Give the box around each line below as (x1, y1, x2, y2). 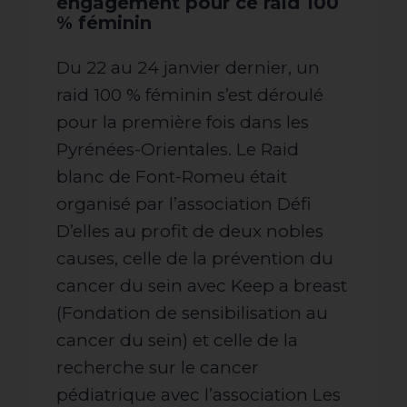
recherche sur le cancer (56, 357, 259, 379)
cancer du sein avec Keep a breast (56, 275, 347, 297)
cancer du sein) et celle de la (56, 330, 298, 352)
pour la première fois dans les (56, 112, 309, 134)
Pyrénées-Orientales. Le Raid (56, 139, 299, 161)
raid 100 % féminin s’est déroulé (56, 84, 323, 106)
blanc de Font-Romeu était (56, 166, 287, 188)
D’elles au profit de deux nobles (56, 221, 323, 243)
